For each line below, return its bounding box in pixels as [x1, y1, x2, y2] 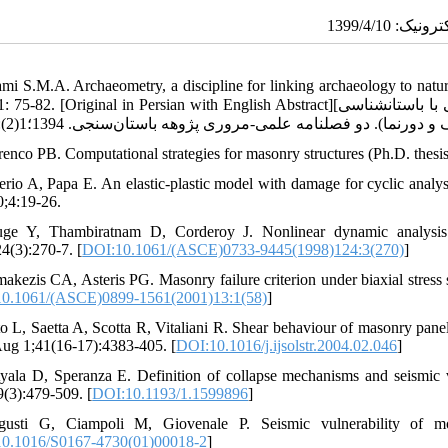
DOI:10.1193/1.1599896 [92, 384, 249, 402]
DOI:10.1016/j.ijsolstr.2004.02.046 [176, 336, 398, 354]
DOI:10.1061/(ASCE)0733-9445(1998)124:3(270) [82, 240, 405, 258]
